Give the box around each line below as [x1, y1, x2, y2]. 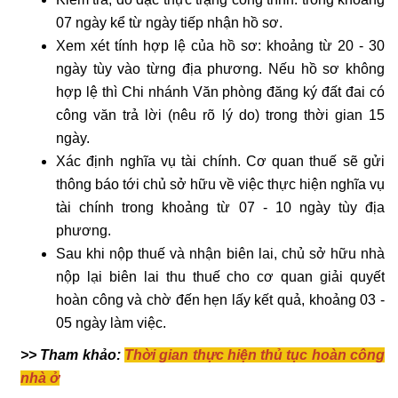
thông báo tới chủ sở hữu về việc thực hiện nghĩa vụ [56, 177, 385, 193]
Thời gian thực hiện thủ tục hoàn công [123, 347, 386, 363]
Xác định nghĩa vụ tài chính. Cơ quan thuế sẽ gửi [56, 154, 385, 170]
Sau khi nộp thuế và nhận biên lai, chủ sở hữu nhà [56, 246, 385, 262]
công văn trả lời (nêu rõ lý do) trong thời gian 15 [56, 107, 385, 123]
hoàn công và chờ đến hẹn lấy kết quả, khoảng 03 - [56, 292, 385, 308]
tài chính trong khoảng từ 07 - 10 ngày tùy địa [56, 200, 385, 216]
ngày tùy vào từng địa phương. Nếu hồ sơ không [56, 61, 385, 77]
